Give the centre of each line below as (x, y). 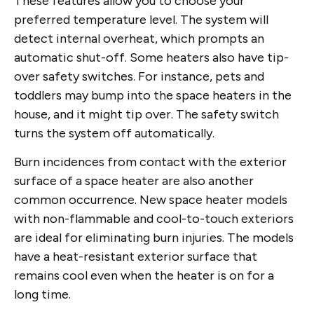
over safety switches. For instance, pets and (139, 76)
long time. (42, 295)
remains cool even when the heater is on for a (144, 276)
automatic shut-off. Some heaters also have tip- (151, 57)
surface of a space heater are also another (134, 181)
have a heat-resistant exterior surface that (136, 257)
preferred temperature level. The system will (141, 19)
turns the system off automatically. (114, 133)
